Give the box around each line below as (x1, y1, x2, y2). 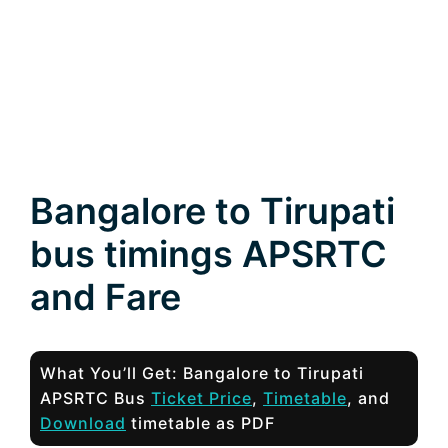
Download (40, 413, 126, 433)
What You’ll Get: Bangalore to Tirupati (40, 363, 364, 383)
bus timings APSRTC (30, 232, 387, 276)
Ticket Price (151, 388, 252, 408)
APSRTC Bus (40, 388, 151, 408)
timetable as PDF (126, 413, 275, 433)
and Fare (30, 275, 181, 319)
